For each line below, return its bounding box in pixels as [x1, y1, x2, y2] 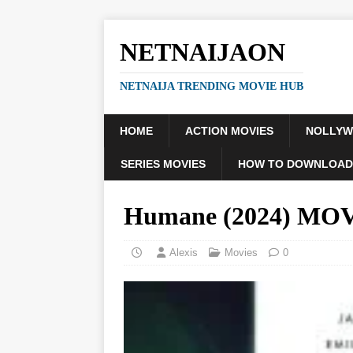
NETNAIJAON [120, 38, 285, 66]
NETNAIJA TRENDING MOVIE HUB [120, 80, 303, 92]
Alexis [169, 247, 198, 258]
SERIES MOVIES [121, 158, 206, 170]
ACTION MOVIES [185, 124, 273, 137]
